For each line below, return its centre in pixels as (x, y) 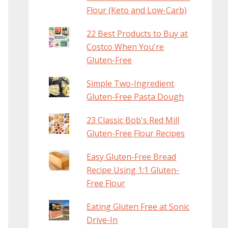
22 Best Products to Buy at (137, 34)
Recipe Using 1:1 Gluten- (133, 170)
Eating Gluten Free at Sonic (138, 207)
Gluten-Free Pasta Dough (135, 97)
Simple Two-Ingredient (131, 84)
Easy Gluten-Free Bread (132, 157)
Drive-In (102, 220)
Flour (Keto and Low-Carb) (137, 10)
